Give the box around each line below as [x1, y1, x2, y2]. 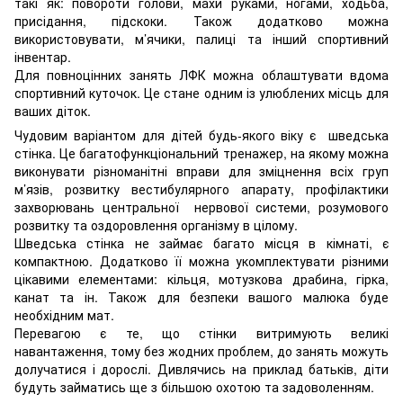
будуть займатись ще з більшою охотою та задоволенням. [14, 377, 374, 396]
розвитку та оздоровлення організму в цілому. [14, 215, 298, 234]
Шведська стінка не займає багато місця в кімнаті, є [14, 233, 389, 252]
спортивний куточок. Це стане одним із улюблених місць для [14, 83, 389, 102]
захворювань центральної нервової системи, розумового [14, 197, 389, 216]
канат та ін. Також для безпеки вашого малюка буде [14, 287, 389, 306]
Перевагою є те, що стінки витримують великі [14, 323, 389, 342]
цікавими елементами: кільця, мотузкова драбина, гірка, [14, 269, 389, 288]
